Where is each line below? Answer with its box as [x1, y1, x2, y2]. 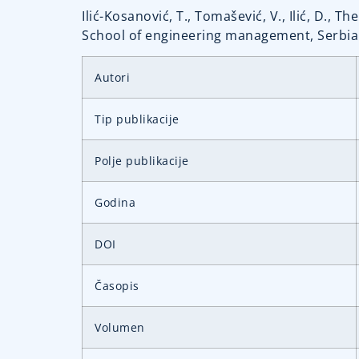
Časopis [95, 278, 139, 294]
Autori [95, 70, 130, 86]
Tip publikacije [95, 111, 179, 127]
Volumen [95, 320, 145, 336]
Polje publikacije [95, 153, 189, 169]
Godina [95, 195, 135, 211]
